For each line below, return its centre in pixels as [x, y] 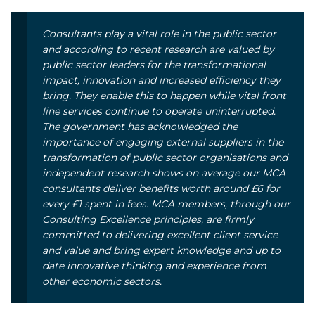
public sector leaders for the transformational [154, 64]
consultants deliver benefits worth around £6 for [161, 188]
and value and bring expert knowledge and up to [161, 250]
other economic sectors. [102, 281]
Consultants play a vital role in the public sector [159, 33]
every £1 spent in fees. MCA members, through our [166, 204]
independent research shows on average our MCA [164, 173]
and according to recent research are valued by [158, 49]
